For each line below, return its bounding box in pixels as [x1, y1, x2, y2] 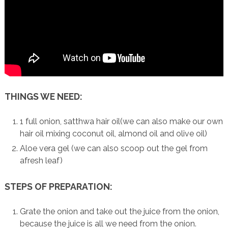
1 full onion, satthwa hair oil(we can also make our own [20, 117, 223, 127]
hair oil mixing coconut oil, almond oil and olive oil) [20, 129, 208, 139]
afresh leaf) [20, 156, 63, 166]
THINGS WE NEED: [4, 91, 82, 102]
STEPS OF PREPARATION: [4, 181, 112, 192]
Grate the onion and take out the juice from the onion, [20, 206, 220, 216]
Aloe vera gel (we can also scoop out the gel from [20, 144, 208, 154]
